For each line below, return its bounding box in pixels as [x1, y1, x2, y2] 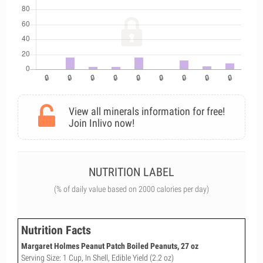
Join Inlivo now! [69, 117, 134, 129]
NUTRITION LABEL [89, 165, 174, 179]
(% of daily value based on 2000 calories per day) [54, 184, 209, 194]
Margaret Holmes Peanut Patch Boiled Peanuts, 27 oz [21, 241, 198, 251]
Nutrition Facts [21, 223, 91, 237]
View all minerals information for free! [69, 105, 225, 117]
